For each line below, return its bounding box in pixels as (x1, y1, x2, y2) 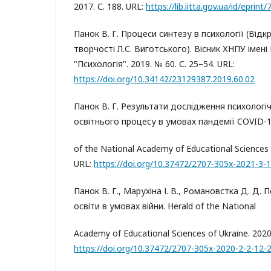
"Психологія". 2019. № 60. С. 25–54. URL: (74, 58, 235, 70)
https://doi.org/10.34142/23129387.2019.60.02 (74, 73, 255, 85)
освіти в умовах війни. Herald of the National (74, 200, 256, 212)
